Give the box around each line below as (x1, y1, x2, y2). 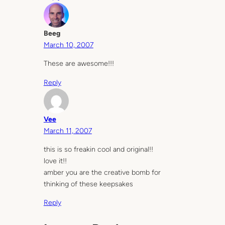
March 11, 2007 (43, 126, 92, 135)
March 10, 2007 (43, 41, 93, 50)
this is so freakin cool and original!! (43, 144, 153, 154)
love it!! (43, 156, 67, 165)
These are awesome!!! (43, 59, 114, 68)
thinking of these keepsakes (43, 179, 133, 188)
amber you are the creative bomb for (43, 167, 161, 177)
